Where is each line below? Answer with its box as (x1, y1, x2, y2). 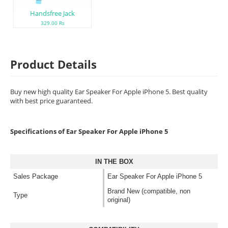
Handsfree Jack (30, 8, 75, 18)
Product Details (10, 56, 97, 72)
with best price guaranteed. (10, 96, 93, 105)
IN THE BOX (95, 157, 133, 165)
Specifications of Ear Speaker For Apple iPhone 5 (10, 126, 168, 136)
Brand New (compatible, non (107, 187, 190, 195)
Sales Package (13, 172, 58, 180)
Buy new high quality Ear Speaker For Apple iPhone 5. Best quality (10, 87, 208, 96)
